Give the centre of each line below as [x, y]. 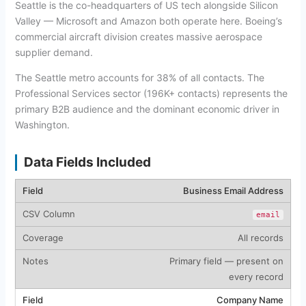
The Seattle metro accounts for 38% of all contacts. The [139, 77]
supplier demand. [54, 52]
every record [256, 276]
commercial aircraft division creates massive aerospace [138, 36]
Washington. [42, 124]
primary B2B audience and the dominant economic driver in [147, 109]
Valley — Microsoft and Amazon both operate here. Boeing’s [148, 20]
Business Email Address [233, 190]
